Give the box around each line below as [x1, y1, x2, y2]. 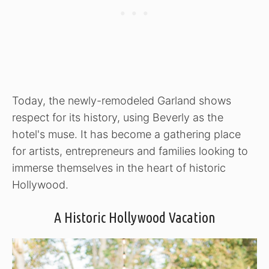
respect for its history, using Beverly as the [12, 110, 223, 124]
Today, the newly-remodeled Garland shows [12, 94, 231, 107]
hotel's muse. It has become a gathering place [12, 127, 241, 141]
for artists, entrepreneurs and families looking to [12, 144, 248, 157]
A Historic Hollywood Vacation [53, 209, 216, 226]
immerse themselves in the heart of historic [12, 161, 226, 174]
